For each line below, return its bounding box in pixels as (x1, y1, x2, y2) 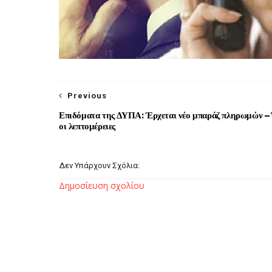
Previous (67, 91, 107, 100)
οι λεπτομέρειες (59, 120, 115, 132)
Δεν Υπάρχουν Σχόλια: (59, 161, 140, 170)
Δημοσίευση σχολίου (59, 180, 144, 191)
